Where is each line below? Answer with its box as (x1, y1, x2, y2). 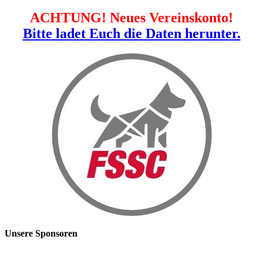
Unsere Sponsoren (5, 228, 77, 238)
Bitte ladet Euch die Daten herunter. (22, 25, 241, 41)
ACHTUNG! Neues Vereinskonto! (30, 9, 233, 25)
